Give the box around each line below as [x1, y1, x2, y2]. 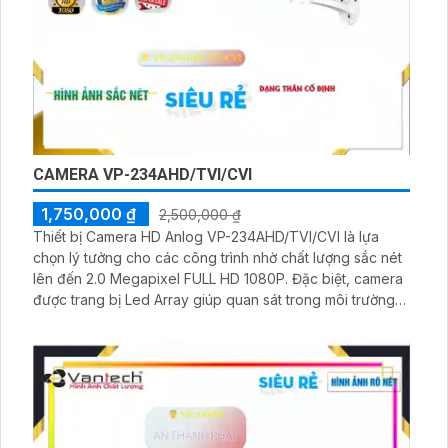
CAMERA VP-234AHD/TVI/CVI [33, 164, 252, 184]
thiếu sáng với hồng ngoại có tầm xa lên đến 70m [33, 311, 355, 329]
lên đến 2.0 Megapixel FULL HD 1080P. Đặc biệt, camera [33, 269, 292, 287]
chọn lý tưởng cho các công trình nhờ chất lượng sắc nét [33, 248, 402, 266]
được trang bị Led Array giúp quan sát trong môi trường [33, 290, 395, 308]
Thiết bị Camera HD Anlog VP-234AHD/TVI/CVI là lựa [33, 227, 379, 245]
